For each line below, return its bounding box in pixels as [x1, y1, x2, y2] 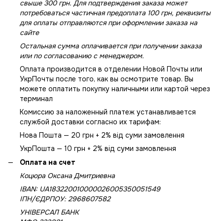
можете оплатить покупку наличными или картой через [20, 84, 210, 93]
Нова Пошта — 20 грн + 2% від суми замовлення [20, 130, 184, 140]
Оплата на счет [20, 158, 75, 167]
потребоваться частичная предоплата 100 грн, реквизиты [20, 8, 211, 17]
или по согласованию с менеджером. [20, 51, 144, 60]
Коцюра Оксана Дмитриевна [20, 171, 115, 181]
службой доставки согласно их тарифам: [20, 117, 161, 126]
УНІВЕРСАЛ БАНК [20, 208, 79, 217]
